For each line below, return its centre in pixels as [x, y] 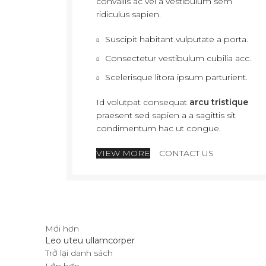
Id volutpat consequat [143, 102]
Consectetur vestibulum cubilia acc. [178, 58]
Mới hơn [62, 229]
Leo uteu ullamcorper [90, 240]
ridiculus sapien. [129, 14]
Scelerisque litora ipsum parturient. [176, 77]
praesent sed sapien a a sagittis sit [166, 115]
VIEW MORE [123, 153]
